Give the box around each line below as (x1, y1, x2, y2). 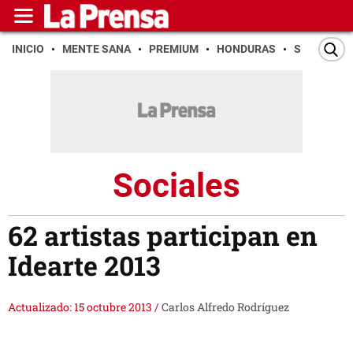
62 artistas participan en (8, 217, 318, 254)
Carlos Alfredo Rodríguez (162, 299, 289, 315)
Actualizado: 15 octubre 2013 (8, 299, 154, 315)
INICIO (12, 43, 44, 55)
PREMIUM (149, 43, 199, 55)
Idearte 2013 (8, 247, 160, 284)
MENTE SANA (62, 43, 131, 55)
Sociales (113, 165, 240, 205)
